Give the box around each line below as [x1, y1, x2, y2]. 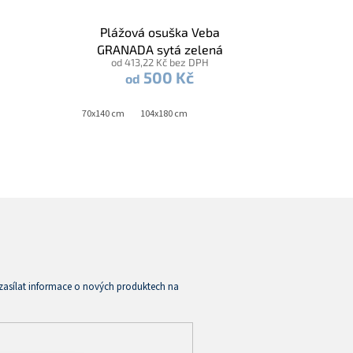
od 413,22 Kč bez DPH [110, 56, 209, 69]
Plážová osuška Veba [99, 24, 220, 40]
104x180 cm [139, 107, 188, 121]
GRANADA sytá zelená [96, 42, 223, 58]
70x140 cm [81, 107, 124, 121]
